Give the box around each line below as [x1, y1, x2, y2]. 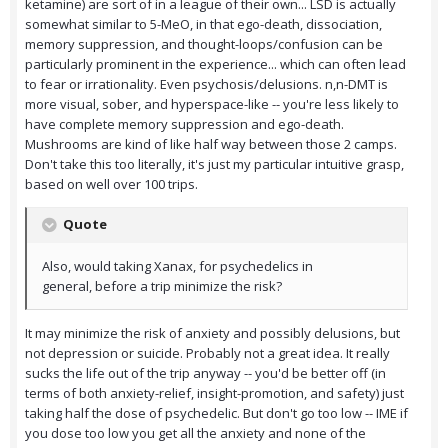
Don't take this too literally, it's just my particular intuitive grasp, [25, 155, 404, 174]
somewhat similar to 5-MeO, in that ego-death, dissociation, [25, 15, 382, 34]
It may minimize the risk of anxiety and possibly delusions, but [25, 324, 400, 343]
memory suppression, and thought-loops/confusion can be [25, 35, 383, 54]
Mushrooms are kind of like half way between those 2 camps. [25, 135, 397, 154]
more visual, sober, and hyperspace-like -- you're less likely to [25, 95, 399, 114]
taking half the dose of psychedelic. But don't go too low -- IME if [25, 404, 408, 423]
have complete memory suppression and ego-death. [25, 115, 344, 134]
